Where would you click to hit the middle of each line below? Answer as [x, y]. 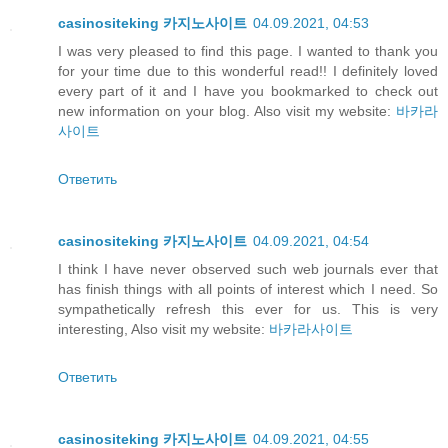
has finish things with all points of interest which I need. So [248, 289]
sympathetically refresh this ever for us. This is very [248, 309]
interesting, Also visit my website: [163, 329]
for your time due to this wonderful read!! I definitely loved [248, 71]
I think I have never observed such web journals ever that [248, 269]
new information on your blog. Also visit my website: [227, 111]
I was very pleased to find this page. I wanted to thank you [248, 51]
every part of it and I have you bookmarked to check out [248, 91]
